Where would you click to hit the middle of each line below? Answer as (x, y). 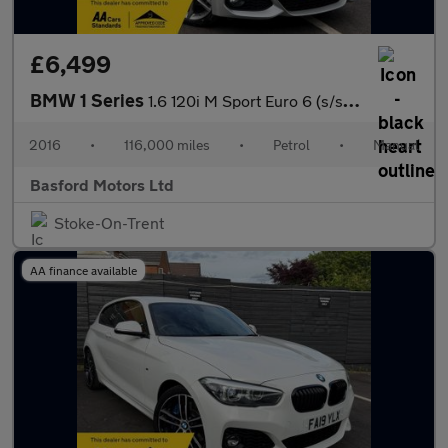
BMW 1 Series (89, 100)
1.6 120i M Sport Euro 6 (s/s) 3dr (245, 100)
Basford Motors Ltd (102, 184)
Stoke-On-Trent (109, 222)
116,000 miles (167, 144)
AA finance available (83, 270)
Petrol (291, 144)
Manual (396, 144)
